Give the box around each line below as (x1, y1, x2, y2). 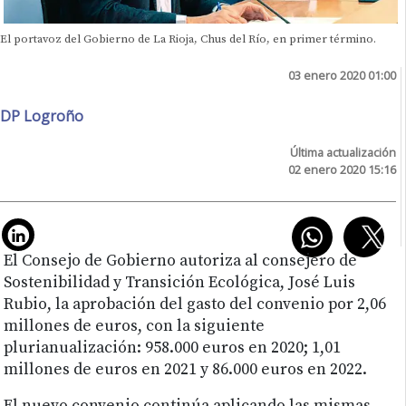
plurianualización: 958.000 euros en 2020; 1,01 (4, 338, 342, 359)
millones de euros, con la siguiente (4, 316, 266, 337)
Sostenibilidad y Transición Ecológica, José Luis (4, 273, 356, 294)
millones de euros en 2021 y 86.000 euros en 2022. (4, 360, 368, 381)
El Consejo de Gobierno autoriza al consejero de (4, 251, 358, 272)
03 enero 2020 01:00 (288, 66, 397, 83)
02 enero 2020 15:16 (288, 160, 397, 178)
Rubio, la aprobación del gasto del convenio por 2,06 (4, 295, 387, 315)
